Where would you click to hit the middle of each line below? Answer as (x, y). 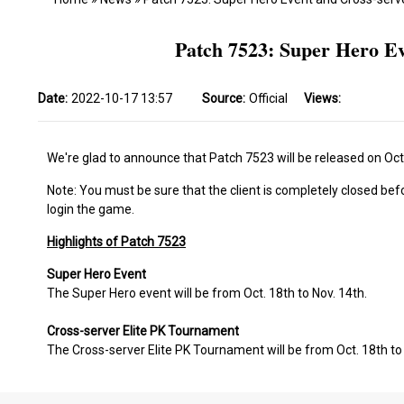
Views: (322, 98)
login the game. (91, 209)
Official (268, 98)
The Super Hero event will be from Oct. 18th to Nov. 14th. (207, 293)
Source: (225, 98)
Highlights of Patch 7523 (116, 242)
